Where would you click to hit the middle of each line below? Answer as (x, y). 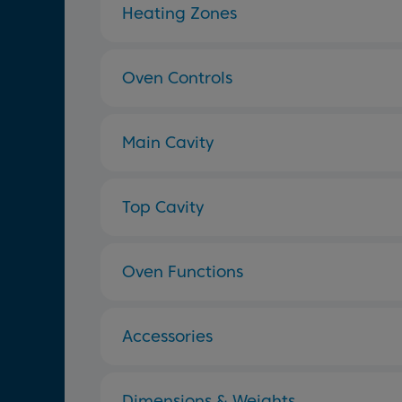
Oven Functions (183, 271)
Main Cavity (168, 142)
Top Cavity (163, 207)
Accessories (167, 336)
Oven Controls (177, 78)
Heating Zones (179, 13)
